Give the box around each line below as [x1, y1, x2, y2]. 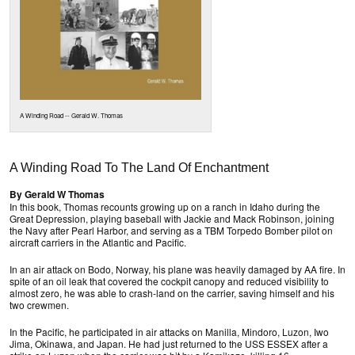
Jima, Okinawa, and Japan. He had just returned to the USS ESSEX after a [10, 337, 328, 351]
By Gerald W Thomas [10, 187, 105, 202]
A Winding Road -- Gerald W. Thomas [20, 111, 123, 120]
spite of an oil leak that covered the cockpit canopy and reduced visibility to [10, 274, 329, 288]
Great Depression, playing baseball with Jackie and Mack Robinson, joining [10, 212, 334, 226]
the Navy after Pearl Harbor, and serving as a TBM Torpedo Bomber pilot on [10, 223, 333, 238]
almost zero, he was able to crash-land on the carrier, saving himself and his [10, 286, 334, 300]
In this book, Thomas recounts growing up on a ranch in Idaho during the [10, 200, 320, 214]
